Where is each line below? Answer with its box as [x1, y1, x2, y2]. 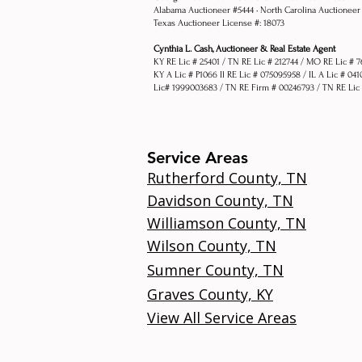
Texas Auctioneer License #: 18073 [154, 18, 284, 29]
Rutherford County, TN [147, 168, 307, 188]
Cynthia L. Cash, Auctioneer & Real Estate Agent [154, 44, 335, 55]
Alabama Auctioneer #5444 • [154, 5, 260, 16]
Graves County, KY [147, 284, 273, 305]
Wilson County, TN [147, 236, 276, 256]
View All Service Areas [147, 308, 297, 328]
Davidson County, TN [147, 191, 293, 211]
